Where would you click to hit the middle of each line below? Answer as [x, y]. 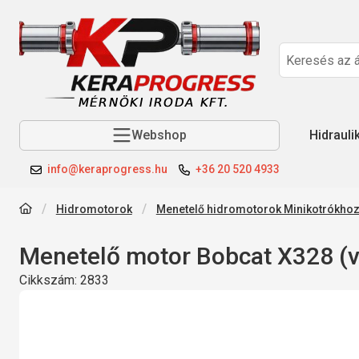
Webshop [159, 135]
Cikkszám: [50, 280]
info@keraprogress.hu [107, 169]
